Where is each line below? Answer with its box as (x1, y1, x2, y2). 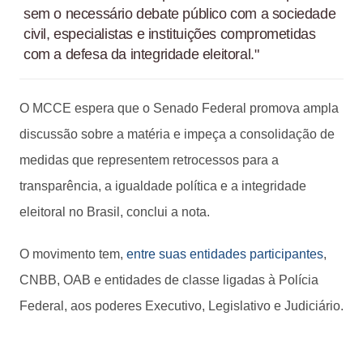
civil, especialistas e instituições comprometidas (23, 25, 316, 42)
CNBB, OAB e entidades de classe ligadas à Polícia (19, 272, 318, 287)
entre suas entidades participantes (126, 246, 323, 261)
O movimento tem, (19, 246, 126, 261)
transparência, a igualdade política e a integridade (19, 178, 306, 193)
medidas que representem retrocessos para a (19, 152, 279, 167)
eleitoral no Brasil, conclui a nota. (19, 204, 210, 219)
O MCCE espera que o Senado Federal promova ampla (19, 100, 339, 115)
